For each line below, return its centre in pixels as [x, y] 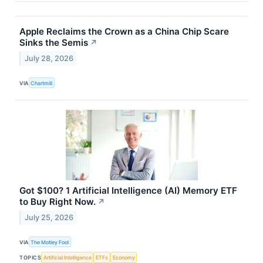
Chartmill [42, 83]
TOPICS [31, 257]
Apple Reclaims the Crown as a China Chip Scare [124, 32]
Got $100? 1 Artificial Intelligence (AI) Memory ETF [129, 191]
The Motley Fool [50, 242]
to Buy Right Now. [58, 202]
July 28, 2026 [49, 58]
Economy [124, 257]
